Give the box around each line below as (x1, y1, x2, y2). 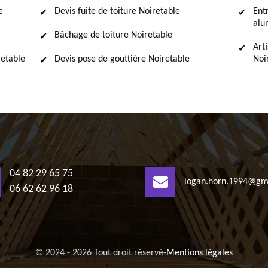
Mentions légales (166, 248, 233, 258)
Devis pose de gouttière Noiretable (54, 54, 190, 64)
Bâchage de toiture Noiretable (54, 31, 172, 40)
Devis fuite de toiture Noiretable (54, 7, 180, 16)
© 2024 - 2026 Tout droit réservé (35, 248, 163, 258)
